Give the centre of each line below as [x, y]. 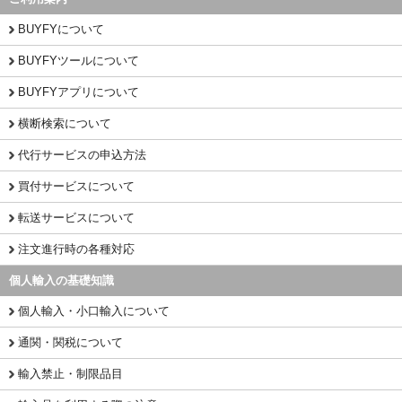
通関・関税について [70, 343]
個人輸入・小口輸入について [94, 311]
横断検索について [65, 124]
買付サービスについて [76, 187]
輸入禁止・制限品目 [70, 374]
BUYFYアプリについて [79, 92]
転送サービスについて [76, 218]
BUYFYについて [61, 30]
